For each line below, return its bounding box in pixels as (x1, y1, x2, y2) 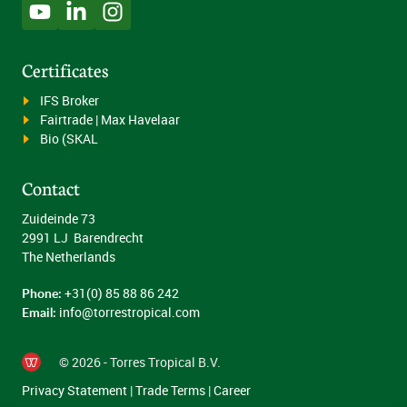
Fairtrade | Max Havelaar (40, 111, 180, 129)
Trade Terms (135, 382, 205, 400)
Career (213, 382, 251, 400)
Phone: (22, 284, 62, 303)
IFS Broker (40, 92, 99, 110)
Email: (22, 303, 56, 322)
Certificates (22, 56, 108, 83)
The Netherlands (22, 248, 115, 266)
